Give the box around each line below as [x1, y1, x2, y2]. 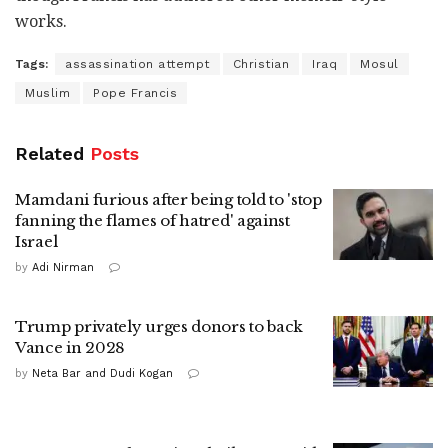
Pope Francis [93, 85, 177, 100]
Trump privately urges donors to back [15, 316, 304, 336]
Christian [232, 56, 289, 71]
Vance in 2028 [15, 337, 126, 357]
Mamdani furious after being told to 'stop [15, 189, 322, 209]
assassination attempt [65, 56, 210, 71]
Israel [15, 231, 58, 251]
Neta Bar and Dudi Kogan [32, 366, 173, 380]
